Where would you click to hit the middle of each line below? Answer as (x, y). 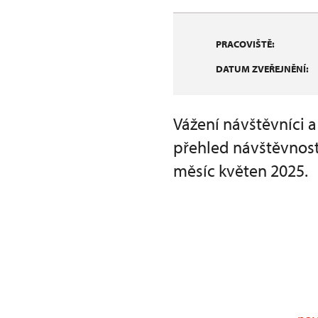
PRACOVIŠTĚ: (245, 44)
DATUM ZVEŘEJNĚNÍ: (262, 69)
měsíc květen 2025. (241, 170)
